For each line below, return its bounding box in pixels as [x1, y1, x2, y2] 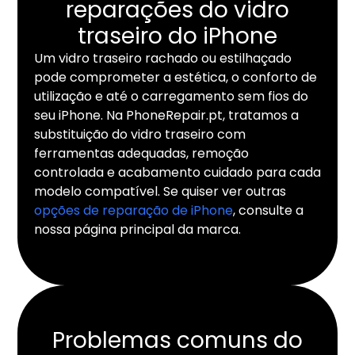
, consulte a [232, 200, 303, 219]
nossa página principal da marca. [33, 219, 241, 239]
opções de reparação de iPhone [33, 200, 233, 219]
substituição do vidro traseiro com [33, 124, 246, 143]
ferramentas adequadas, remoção [33, 143, 249, 162]
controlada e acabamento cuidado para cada [33, 162, 321, 181]
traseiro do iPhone [78, 20, 277, 52]
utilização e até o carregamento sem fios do [33, 86, 308, 105]
